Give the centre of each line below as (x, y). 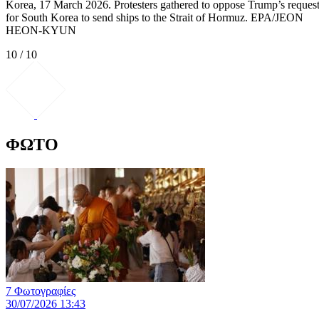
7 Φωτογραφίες (41, 291)
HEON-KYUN (41, 30)
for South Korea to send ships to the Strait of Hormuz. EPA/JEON (155, 17)
